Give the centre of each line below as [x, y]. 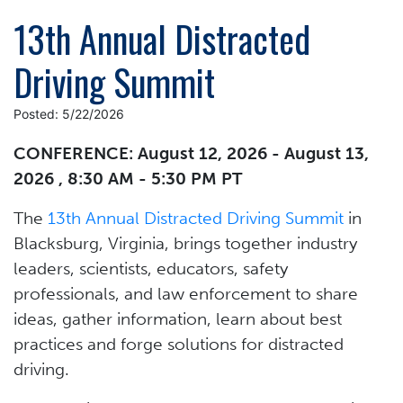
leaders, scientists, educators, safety [151, 268]
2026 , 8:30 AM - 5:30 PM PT [128, 178]
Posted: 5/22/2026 [69, 113]
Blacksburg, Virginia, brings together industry [185, 243]
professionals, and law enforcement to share [186, 293]
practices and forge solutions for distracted [179, 344]
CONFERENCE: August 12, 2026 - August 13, [191, 153]
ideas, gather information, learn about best [178, 318]
